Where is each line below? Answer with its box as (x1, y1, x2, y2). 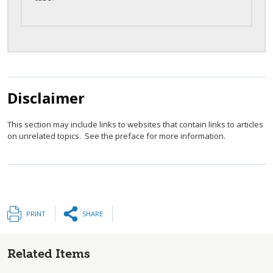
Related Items (7, 246, 90, 261)
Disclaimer (7, 88, 85, 108)
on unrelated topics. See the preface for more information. (7, 130, 225, 141)
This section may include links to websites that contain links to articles (7, 119, 263, 130)
